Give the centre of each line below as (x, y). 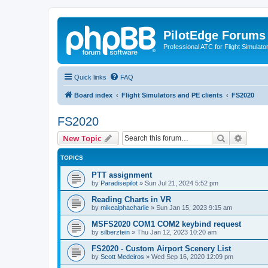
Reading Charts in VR (131, 199)
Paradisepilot (119, 183)
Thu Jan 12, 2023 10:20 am (177, 232)
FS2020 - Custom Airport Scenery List (161, 248)
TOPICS (72, 157)
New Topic (82, 138)
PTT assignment (122, 175)
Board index (93, 95)
